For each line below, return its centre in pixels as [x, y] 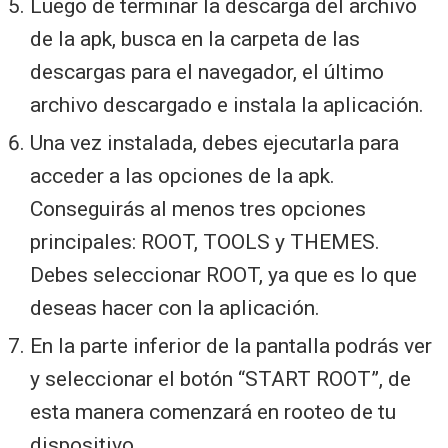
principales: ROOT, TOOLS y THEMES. [205, 241]
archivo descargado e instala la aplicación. [227, 104]
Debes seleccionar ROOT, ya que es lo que [223, 274]
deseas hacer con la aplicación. [175, 307]
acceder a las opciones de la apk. [182, 175]
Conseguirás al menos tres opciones [198, 208]
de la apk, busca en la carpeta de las [195, 38]
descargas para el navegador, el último [207, 71]
